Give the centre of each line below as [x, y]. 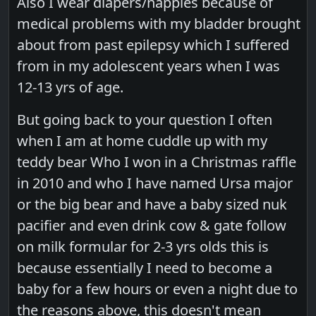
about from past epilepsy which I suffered [153, 44]
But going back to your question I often [145, 119]
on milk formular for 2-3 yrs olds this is [143, 246]
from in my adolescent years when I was [149, 66]
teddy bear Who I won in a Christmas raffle [157, 162]
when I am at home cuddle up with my [142, 140]
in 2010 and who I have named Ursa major [155, 183]
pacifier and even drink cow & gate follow [152, 225]
